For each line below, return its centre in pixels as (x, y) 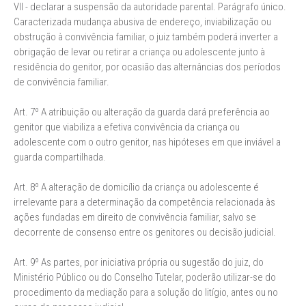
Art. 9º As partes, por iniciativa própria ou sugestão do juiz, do (139, 262)
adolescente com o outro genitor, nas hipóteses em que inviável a (147, 142)
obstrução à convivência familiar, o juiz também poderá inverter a (146, 37)
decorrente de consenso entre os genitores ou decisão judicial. (145, 232)
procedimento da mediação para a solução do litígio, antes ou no (146, 292)
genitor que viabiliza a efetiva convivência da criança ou (127, 127)
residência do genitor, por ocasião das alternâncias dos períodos (147, 67)
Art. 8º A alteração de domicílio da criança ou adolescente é (136, 187)
